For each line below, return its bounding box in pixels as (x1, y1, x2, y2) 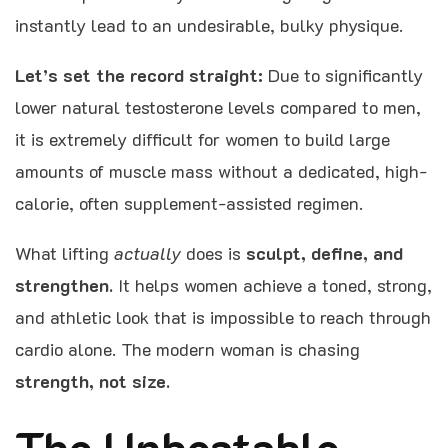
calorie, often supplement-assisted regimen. (15, 190, 363, 215)
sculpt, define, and (246, 240, 403, 265)
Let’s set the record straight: (15, 62, 263, 87)
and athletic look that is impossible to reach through (15, 304, 431, 329)
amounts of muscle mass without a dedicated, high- (15, 158, 427, 183)
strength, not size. (15, 368, 170, 393)
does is (181, 240, 246, 265)
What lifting (15, 240, 114, 265)
